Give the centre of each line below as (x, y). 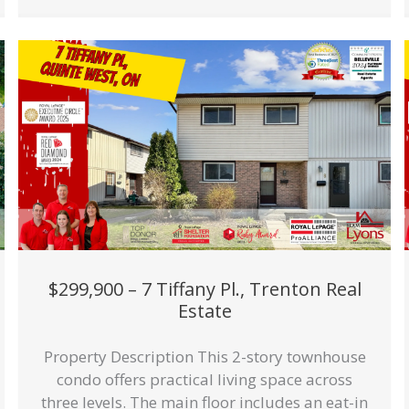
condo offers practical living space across (204, 379)
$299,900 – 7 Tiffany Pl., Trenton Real (204, 288)
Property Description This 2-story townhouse (204, 357)
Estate (204, 310)
